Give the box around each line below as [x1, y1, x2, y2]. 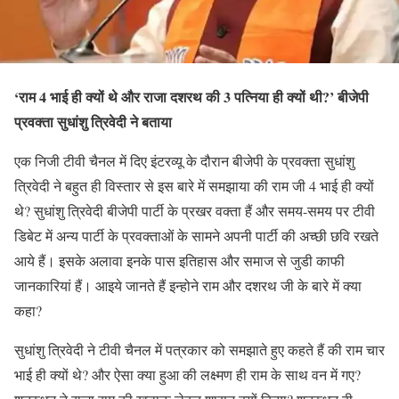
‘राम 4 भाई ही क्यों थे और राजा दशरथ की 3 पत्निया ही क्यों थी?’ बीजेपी [14, 85, 369, 107]
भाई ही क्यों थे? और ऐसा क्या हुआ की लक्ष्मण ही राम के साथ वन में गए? [14, 364, 361, 384]
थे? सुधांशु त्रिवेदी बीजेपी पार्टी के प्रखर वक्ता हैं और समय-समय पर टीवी [14, 200, 375, 220]
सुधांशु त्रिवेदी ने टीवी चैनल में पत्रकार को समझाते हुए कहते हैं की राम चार [14, 339, 385, 359]
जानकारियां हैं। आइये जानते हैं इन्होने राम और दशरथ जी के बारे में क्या [14, 275, 362, 295]
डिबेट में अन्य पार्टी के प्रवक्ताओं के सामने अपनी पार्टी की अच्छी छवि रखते [14, 225, 379, 245]
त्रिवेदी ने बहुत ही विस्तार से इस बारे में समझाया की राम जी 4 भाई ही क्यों [14, 175, 374, 195]
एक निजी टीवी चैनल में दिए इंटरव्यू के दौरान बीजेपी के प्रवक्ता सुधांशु [14, 151, 354, 170]
